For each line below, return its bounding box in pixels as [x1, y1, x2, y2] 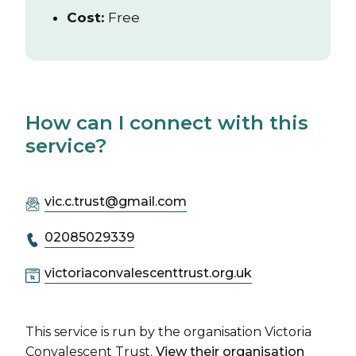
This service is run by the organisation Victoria [25, 324, 311, 339]
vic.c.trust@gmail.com [44, 194, 187, 209]
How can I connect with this [25, 111, 308, 134]
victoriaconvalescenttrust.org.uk [44, 265, 252, 281]
